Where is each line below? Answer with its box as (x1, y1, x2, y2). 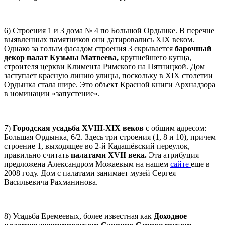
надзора (189, 80, 215, 89)
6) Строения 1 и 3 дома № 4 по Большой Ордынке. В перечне (4, 26, 214, 35)
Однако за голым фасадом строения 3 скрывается (4, 44, 173, 53)
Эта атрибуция (147, 150, 199, 159)
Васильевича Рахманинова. (4, 177, 98, 186)
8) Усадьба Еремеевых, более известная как (4, 211, 154, 220)
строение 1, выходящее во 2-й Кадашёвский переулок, (4, 141, 190, 150)
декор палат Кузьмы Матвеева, (4, 53, 119, 62)
